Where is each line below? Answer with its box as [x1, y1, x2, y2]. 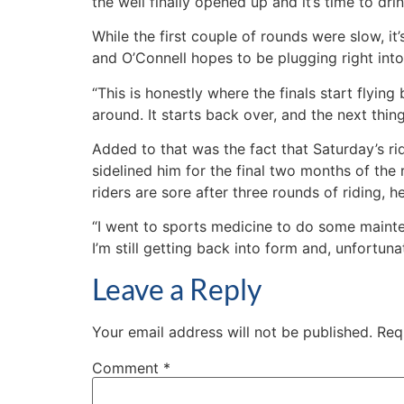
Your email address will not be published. [92, 322, 372, 341]
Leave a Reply [92, 271, 262, 307]
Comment [92, 358, 163, 377]
